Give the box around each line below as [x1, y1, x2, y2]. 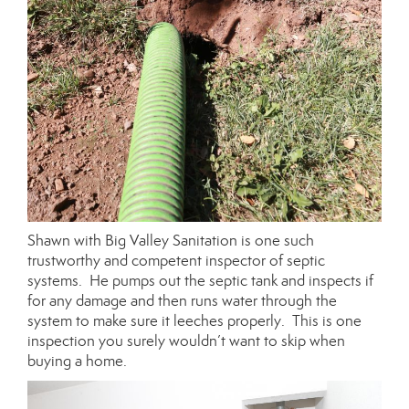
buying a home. [27, 351, 127, 372]
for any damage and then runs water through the [27, 291, 337, 311]
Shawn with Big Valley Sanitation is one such [27, 231, 314, 251]
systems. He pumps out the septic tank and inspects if [27, 271, 373, 291]
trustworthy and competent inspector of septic [27, 251, 325, 271]
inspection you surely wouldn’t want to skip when [27, 331, 345, 351]
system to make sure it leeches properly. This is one [27, 311, 362, 331]
